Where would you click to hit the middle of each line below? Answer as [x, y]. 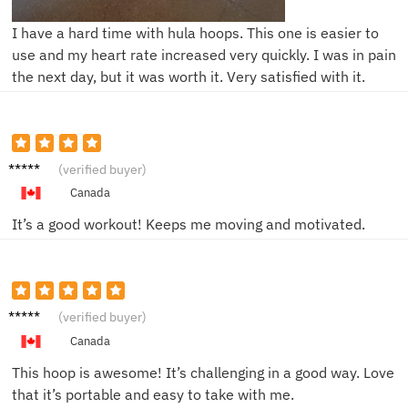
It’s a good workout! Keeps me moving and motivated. [189, 224]
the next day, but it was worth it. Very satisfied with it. [189, 77]
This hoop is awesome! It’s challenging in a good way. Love [203, 372]
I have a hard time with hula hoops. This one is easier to [195, 33]
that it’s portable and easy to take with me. [153, 394]
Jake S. [31, 313]
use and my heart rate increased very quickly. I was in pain [204, 55]
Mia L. [27, 165]
